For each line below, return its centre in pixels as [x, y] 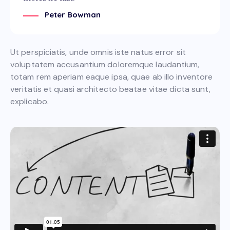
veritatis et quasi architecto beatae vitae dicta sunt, [111, 89]
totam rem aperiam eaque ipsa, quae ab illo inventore [112, 76]
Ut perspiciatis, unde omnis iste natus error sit [98, 52]
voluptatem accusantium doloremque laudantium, [105, 64]
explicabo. [30, 101]
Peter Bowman [73, 15]
